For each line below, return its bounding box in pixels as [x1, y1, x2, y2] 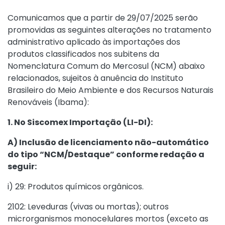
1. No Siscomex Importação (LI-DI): [8, 117, 153, 128]
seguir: [8, 161, 37, 172]
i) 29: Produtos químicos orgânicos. [8, 181, 144, 192]
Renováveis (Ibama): [8, 96, 89, 108]
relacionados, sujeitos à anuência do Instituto [8, 72, 183, 84]
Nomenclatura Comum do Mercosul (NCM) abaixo [8, 60, 205, 72]
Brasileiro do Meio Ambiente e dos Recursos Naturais [8, 84, 213, 96]
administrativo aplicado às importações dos [8, 36, 180, 48]
